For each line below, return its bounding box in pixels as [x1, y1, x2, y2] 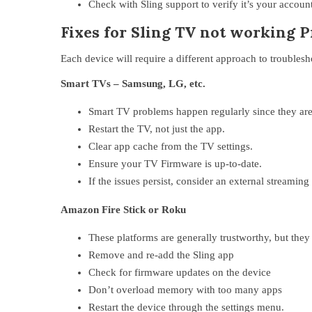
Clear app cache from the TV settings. [88, 141, 253, 152]
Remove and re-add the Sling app [88, 249, 234, 260]
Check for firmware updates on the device [88, 267, 271, 278]
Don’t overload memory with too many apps [88, 284, 282, 295]
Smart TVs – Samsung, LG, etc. [61, 78, 205, 89]
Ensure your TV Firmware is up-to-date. [88, 158, 262, 169]
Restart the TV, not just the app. [88, 123, 225, 134]
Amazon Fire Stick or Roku [61, 204, 186, 215]
